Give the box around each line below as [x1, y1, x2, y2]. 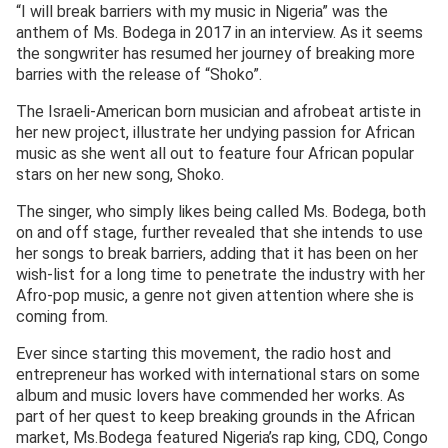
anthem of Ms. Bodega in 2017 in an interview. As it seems [16, 23, 423, 43]
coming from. [16, 307, 108, 327]
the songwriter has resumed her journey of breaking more [16, 44, 415, 64]
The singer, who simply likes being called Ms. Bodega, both [16, 202, 426, 222]
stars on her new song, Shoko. [16, 165, 224, 185]
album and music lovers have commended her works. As [16, 386, 405, 406]
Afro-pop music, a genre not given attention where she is [16, 286, 414, 306]
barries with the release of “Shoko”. [16, 65, 262, 85]
